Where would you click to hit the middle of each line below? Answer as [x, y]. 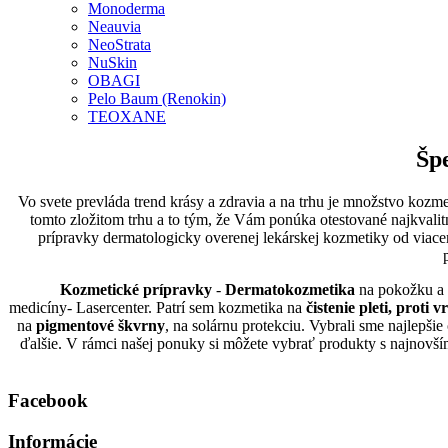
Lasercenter [112, 308]
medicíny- [42, 308]
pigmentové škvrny [100, 326]
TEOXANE [127, 117]
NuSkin [112, 63]
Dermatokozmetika [289, 290]
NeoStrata [119, 45]
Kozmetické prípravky [135, 290]
